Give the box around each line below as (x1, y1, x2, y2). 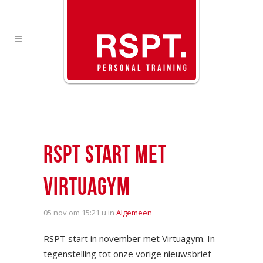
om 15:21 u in (67, 207, 116, 218)
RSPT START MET (43, 144, 167, 168)
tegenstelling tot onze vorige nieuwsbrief (43, 248, 211, 259)
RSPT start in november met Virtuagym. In (43, 232, 215, 244)
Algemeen (116, 207, 152, 218)
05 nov (43, 207, 67, 218)
